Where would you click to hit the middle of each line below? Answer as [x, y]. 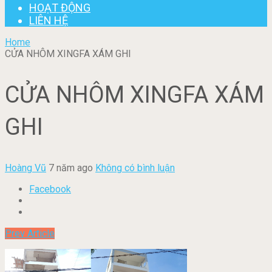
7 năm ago [71, 168]
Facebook [50, 189]
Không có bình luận [135, 168]
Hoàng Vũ [25, 168]
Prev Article [30, 234]
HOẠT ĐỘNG [60, 8]
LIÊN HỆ [49, 21]
